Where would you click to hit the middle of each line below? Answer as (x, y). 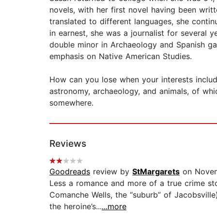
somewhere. (71, 103)
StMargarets (156, 172)
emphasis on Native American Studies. (121, 56)
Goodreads (70, 172)
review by (111, 172)
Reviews (68, 144)
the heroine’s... (76, 207)
